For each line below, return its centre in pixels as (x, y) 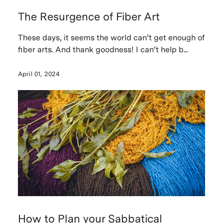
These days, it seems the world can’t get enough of (111, 38)
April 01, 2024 (39, 74)
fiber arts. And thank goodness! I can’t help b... (103, 50)
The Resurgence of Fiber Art (89, 17)
